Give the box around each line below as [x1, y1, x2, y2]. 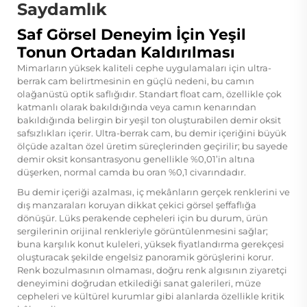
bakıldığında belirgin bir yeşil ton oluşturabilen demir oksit [17, 114, 281, 125]
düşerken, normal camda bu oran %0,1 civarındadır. [17, 166, 246, 177]
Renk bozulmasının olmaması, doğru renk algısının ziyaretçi [17, 264, 287, 275]
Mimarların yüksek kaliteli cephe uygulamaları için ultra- [17, 62, 271, 73]
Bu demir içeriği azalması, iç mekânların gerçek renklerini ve [17, 186, 290, 197]
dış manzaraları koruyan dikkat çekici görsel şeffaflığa [17, 199, 256, 210]
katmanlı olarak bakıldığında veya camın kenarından [17, 101, 256, 112]
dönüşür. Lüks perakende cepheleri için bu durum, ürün [17, 212, 268, 223]
